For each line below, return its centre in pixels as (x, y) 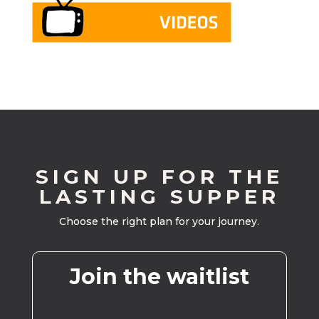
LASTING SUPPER (159, 197)
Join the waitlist (159, 277)
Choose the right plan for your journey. (159, 222)
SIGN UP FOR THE (159, 177)
